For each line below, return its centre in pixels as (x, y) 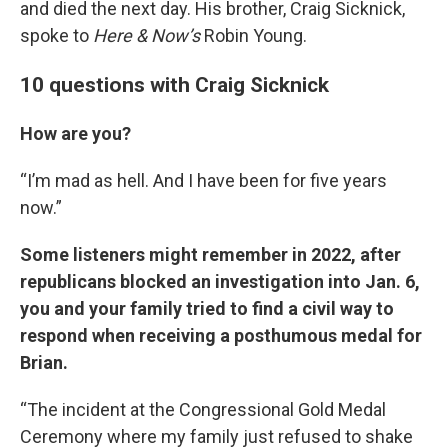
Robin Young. (253, 35)
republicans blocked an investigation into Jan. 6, (220, 281)
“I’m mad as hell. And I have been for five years (203, 180)
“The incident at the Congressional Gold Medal (203, 409)
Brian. (44, 362)
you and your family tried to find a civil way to (207, 308)
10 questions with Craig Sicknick (174, 84)
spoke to (56, 35)
